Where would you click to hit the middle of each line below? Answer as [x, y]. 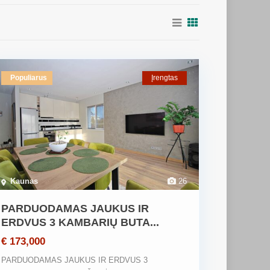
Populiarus [29, 78]
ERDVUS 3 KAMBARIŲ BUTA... [80, 223]
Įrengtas [165, 78]
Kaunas [24, 181]
